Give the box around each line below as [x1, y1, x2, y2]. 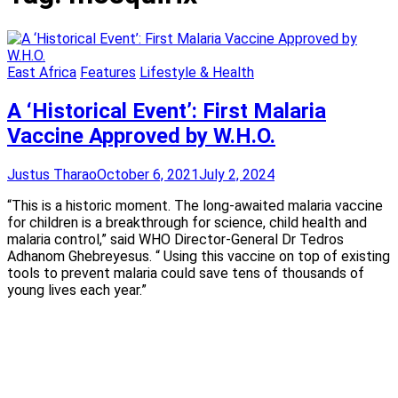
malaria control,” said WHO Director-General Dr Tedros [7, 230, 344, 248]
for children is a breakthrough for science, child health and [7, 213, 367, 231]
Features [80, 63, 136, 81]
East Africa [7, 63, 76, 81]
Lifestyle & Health [139, 63, 254, 81]
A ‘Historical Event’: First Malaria [7, 98, 326, 123]
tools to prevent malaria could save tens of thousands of [7, 264, 364, 282]
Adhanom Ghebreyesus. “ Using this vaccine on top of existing [7, 247, 390, 265]
